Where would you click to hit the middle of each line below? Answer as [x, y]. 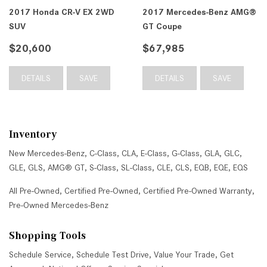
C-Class [103, 153]
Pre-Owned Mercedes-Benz [59, 205]
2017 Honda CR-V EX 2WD [61, 12]
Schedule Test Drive [113, 254]
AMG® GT [66, 167]
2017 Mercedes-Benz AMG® [199, 12]
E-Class [154, 153]
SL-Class [136, 167]
